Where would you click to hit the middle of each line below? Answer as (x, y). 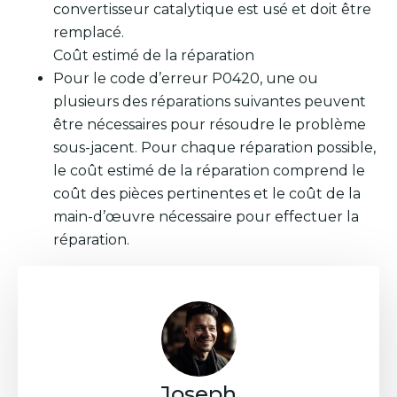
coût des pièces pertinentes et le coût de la (207, 194)
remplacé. (89, 33)
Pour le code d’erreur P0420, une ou (186, 79)
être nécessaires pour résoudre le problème (210, 125)
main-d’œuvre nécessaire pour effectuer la (206, 217)
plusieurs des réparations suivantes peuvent (210, 102)
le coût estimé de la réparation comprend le (209, 171)
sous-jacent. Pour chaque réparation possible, (214, 148)
